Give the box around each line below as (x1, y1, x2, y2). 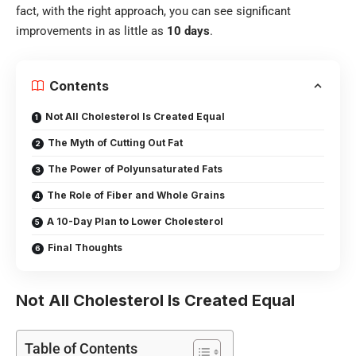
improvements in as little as (16, 23, 167, 38)
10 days (167, 23, 210, 38)
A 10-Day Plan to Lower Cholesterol (47, 215, 223, 227)
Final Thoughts (48, 241, 122, 253)
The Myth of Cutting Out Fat (48, 136, 183, 149)
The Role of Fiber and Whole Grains (47, 188, 225, 201)
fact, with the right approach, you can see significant (16, 3, 291, 18)
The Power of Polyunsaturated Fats (48, 162, 222, 175)
